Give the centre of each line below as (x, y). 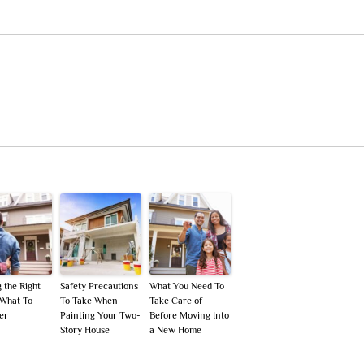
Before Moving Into (189, 316)
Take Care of (176, 301)
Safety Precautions (99, 286)
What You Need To (187, 286)
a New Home (175, 330)
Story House (85, 330)
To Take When (89, 301)
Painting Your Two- (100, 316)
